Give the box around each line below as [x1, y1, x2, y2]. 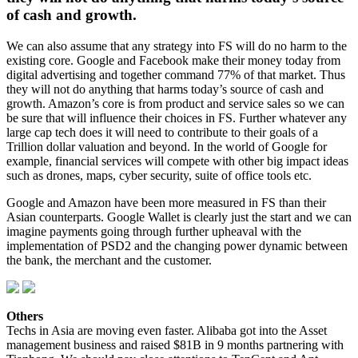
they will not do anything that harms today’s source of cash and [6, 82, 324, 96]
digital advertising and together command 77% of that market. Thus [6, 67, 345, 82]
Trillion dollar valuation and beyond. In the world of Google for [6, 139, 327, 153]
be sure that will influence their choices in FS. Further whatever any [6, 110, 347, 125]
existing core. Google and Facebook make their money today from [6, 53, 340, 67]
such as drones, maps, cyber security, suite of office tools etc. [6, 168, 312, 182]
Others [6, 308, 43, 323]
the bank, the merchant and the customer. [6, 253, 212, 267]
